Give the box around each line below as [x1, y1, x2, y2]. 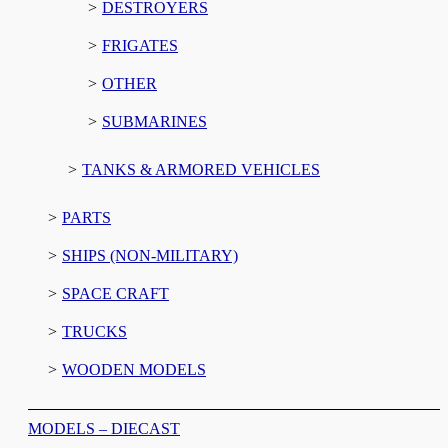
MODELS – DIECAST [28, 419, 180, 437]
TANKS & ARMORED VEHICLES [82, 160, 320, 178]
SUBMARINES [102, 112, 207, 130]
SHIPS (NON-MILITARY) [62, 246, 238, 264]
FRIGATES [102, 36, 178, 54]
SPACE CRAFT [62, 284, 169, 302]
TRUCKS [62, 322, 127, 340]
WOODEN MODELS [62, 360, 206, 378]
